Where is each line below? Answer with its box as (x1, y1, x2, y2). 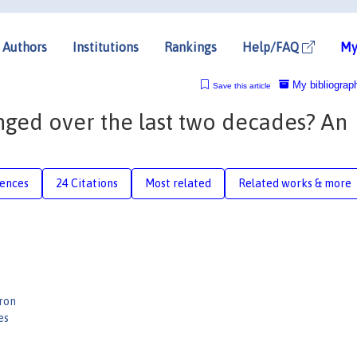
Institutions (73, 39, 139, 54)
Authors (2, 39, 47, 54)
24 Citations (56, 176, 118, 190)
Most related (145, 176, 211, 190)
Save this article (212, 80, 271, 90)
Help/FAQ (242, 39, 302, 54)
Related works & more (238, 176, 351, 190)
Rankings (164, 39, 217, 54)
